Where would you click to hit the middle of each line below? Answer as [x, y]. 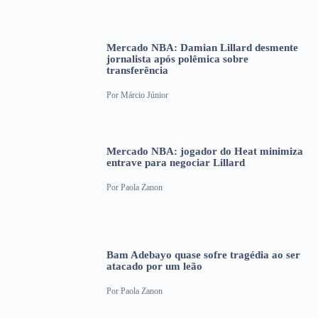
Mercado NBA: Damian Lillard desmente [202, 48]
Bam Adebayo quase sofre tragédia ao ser [203, 255]
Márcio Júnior [144, 95]
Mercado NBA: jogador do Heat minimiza [205, 152]
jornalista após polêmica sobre [177, 59]
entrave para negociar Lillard [176, 163]
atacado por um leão [154, 267]
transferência [137, 71]
